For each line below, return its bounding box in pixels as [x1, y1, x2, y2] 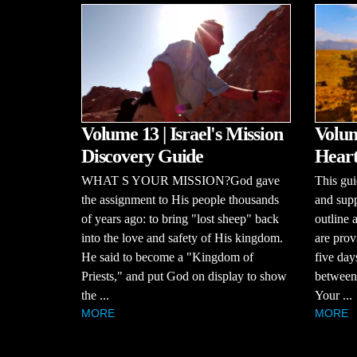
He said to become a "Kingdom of [81, 249, 253, 264]
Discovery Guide [81, 145, 204, 167]
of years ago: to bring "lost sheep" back [81, 211, 279, 226]
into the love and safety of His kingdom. [81, 230, 283, 245]
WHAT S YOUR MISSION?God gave [81, 173, 280, 187]
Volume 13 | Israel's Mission [81, 123, 283, 144]
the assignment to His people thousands [81, 192, 279, 206]
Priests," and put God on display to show [81, 269, 287, 283]
